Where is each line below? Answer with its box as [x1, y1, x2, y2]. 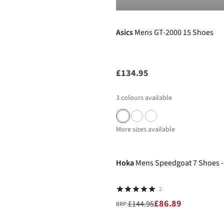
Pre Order [120, 3, 148, 13]
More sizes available [116, 124, 175, 134]
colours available [121, 93, 172, 103]
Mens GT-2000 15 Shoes [134, 27, 213, 38]
